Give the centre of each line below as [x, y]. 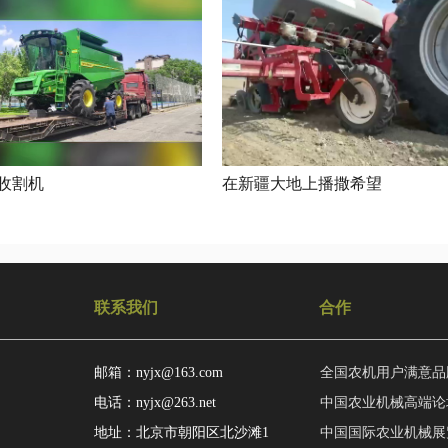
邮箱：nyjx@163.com [158, 372]
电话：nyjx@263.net [155, 402]
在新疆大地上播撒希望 [302, 183]
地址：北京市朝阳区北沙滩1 [181, 432]
